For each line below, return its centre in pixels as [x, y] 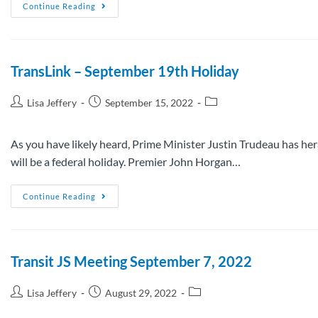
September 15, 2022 [149, 102]
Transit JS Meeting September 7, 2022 [131, 261]
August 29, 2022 [141, 292]
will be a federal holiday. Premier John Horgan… [126, 161]
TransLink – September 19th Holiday [125, 71]
